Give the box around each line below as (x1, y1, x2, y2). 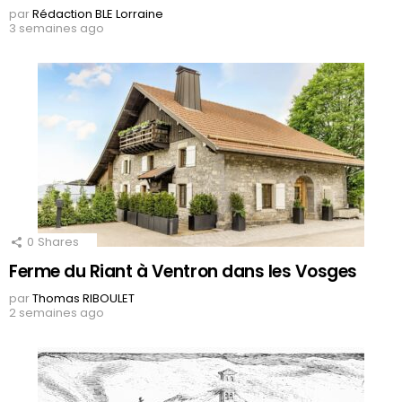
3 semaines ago (9, 20, 104, 38)
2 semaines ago (9, 304, 104, 322)
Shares (38, 233, 79, 251)
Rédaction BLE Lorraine (32, 5, 163, 23)
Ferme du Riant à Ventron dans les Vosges (9, 259, 357, 284)
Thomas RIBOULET (32, 290, 135, 308)
